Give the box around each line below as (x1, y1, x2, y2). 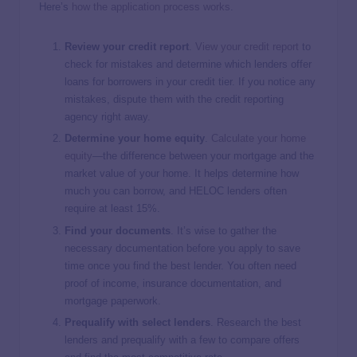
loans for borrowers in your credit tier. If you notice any (65, 76, 316, 88)
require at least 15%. (65, 202, 160, 215)
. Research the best (210, 316, 301, 328)
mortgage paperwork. (65, 294, 164, 307)
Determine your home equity (65, 132, 205, 145)
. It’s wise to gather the (171, 224, 277, 237)
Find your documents (65, 224, 171, 237)
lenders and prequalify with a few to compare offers (65, 333, 300, 346)
